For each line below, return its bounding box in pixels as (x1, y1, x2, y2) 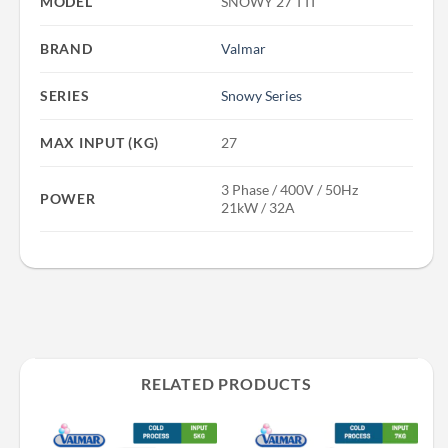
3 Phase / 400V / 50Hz (221, 180, 359, 198)
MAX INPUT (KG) (40, 133, 160, 151)
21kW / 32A (221, 198, 296, 216)
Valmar (221, 39, 267, 57)
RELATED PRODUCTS (141, 373, 312, 393)
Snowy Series (221, 86, 303, 104)
